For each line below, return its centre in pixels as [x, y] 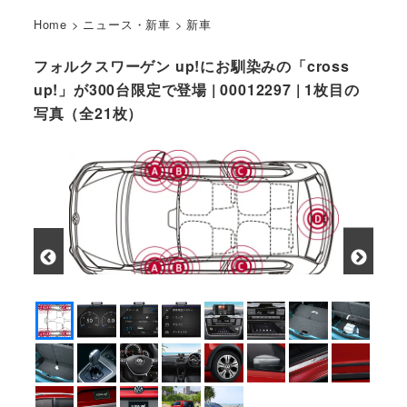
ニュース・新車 [127, 24]
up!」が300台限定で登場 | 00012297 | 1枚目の [196, 90]
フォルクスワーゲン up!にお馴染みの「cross [191, 66]
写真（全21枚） [88, 114]
